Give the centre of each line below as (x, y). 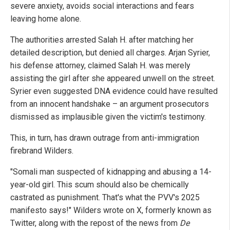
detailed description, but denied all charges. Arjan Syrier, (110, 52)
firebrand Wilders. (42, 150)
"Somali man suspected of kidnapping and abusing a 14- (111, 171)
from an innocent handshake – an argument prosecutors (110, 104)
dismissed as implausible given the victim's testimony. (108, 117)
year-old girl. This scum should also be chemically (100, 184)
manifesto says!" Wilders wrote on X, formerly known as (111, 210)
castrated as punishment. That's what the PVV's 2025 (105, 197)
